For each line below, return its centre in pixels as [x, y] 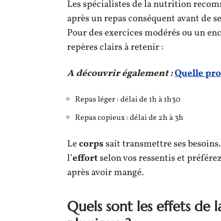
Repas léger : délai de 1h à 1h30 [128, 99]
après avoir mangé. [105, 172]
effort [85, 158]
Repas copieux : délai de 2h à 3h [129, 118]
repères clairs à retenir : [115, 47]
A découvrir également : [120, 73]
